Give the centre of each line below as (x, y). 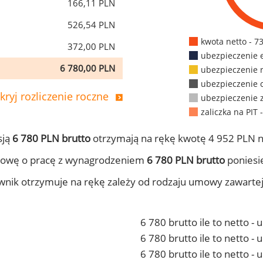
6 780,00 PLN (87, 68)
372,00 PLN (91, 46)
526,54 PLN (91, 25)
